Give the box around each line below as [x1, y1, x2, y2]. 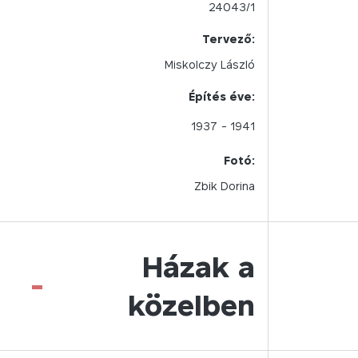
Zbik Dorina [194, 179, 255, 193]
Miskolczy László [165, 58, 255, 71]
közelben [128, 288, 255, 322]
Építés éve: [189, 89, 255, 103]
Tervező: [202, 32, 255, 46]
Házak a [142, 249, 255, 284]
